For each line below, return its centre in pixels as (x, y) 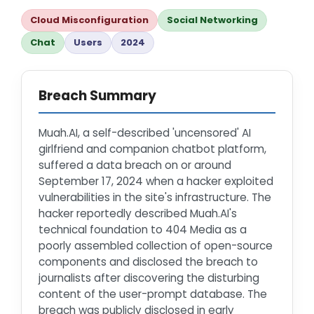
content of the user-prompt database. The (153, 294)
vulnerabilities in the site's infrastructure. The (155, 197)
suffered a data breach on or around (135, 165)
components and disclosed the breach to (148, 261)
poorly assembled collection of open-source (156, 245)
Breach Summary (97, 96)
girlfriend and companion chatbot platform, (152, 149)
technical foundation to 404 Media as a (143, 229)
